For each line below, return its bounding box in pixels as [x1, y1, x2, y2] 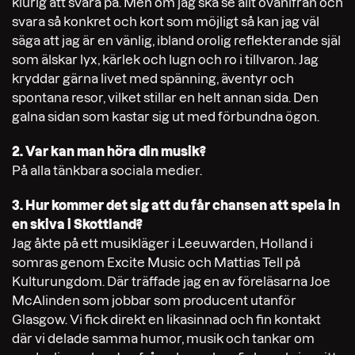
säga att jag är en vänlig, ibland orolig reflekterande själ [12, 32, 341, 48]
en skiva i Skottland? [12, 216, 143, 231]
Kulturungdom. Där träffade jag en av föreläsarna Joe [12, 273, 330, 288]
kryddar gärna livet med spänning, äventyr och [12, 71, 294, 86]
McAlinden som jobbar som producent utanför [12, 292, 296, 307]
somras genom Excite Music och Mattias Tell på [12, 254, 300, 269]
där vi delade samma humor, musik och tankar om [12, 330, 315, 345]
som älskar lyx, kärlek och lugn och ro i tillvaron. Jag [12, 52, 319, 67]
